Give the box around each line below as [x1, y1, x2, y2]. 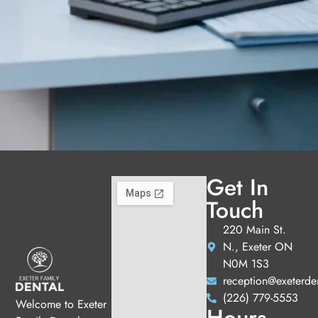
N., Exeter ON [222, 238, 292, 255]
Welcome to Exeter [16, 295, 107, 312]
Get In [207, 170, 269, 204]
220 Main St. [222, 221, 286, 238]
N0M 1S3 [222, 255, 269, 272]
